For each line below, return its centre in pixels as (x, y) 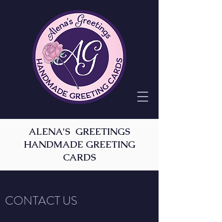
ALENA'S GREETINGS (79, 132)
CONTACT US (41, 201)
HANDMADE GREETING (79, 144)
